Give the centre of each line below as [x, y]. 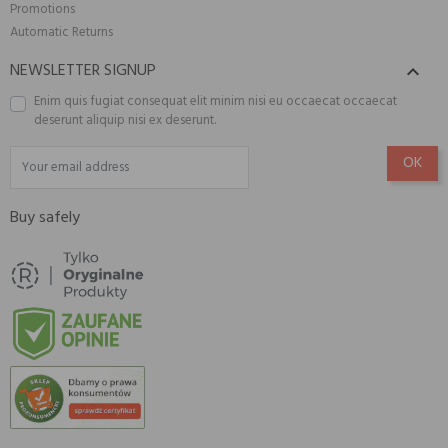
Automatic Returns [61, 33]
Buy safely [45, 218]
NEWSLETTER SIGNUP [83, 71]
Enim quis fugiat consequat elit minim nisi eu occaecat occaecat [215, 102]
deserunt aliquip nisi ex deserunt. [125, 121]
